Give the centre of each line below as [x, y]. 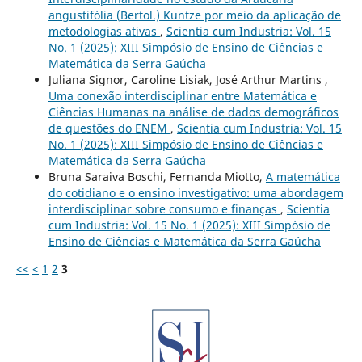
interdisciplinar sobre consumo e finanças [164, 209]
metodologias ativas [104, 32]
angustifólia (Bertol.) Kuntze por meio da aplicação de [194, 15]
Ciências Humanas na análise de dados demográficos [193, 112]
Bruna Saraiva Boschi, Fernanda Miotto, [157, 177]
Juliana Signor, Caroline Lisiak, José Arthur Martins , [188, 80]
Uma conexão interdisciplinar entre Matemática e [182, 96]
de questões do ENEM [109, 128]
